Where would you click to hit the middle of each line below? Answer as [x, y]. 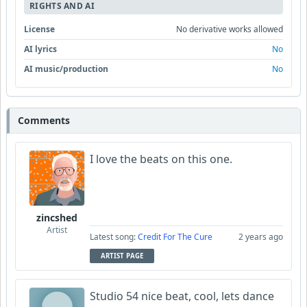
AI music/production [66, 69]
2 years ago [261, 237]
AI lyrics [40, 49]
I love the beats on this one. [161, 159]
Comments [44, 120]
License [39, 29]
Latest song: [114, 237]
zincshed [57, 218]
